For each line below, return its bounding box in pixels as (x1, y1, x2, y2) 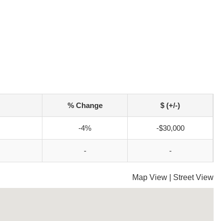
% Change (67, 101, 103, 110)
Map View (132, 173, 167, 182)
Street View (173, 173, 214, 182)
